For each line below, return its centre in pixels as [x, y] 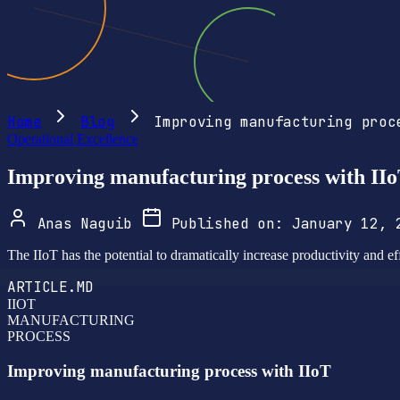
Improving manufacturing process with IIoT [169, 371]
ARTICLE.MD [50, 287]
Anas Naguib [85, 223]
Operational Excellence [73, 139]
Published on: [227, 223]
